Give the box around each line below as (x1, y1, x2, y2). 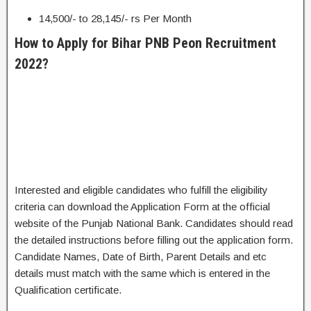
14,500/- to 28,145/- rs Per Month (39, 12, 192, 24)
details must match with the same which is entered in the (15, 267, 270, 279)
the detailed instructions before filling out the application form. (15, 234, 293, 246)
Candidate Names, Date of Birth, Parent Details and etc (15, 251, 267, 262)
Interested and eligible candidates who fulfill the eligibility (15, 184, 268, 196)
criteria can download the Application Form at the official (15, 201, 270, 212)
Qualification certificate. (15, 284, 121, 296)
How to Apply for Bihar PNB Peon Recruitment (15, 35, 276, 51)
